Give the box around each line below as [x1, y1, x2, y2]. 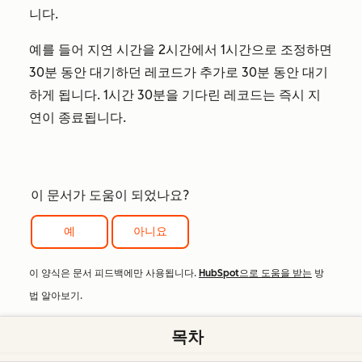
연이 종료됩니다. [29, 110, 126, 126]
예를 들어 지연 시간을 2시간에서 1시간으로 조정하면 [29, 42, 332, 58]
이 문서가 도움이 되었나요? [31, 187, 189, 204]
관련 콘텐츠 [29, 334, 114, 354]
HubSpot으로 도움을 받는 [199, 267, 312, 280]
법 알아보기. [29, 290, 82, 302]
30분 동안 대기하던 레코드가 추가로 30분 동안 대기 [29, 65, 328, 81]
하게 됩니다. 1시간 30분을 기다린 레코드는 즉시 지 [29, 87, 321, 103]
